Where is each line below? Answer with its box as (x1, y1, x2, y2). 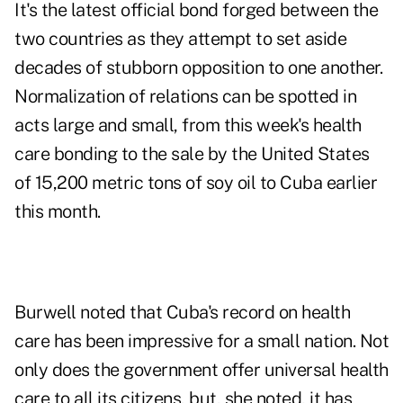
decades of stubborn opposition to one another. (14, 57, 382, 79)
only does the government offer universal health (14, 359, 389, 381)
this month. (14, 201, 101, 223)
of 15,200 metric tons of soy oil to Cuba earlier (14, 172, 377, 194)
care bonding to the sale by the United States (14, 143, 370, 166)
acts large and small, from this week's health (14, 114, 362, 137)
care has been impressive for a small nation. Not (14, 330, 389, 353)
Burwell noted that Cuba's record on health (14, 301, 350, 324)
